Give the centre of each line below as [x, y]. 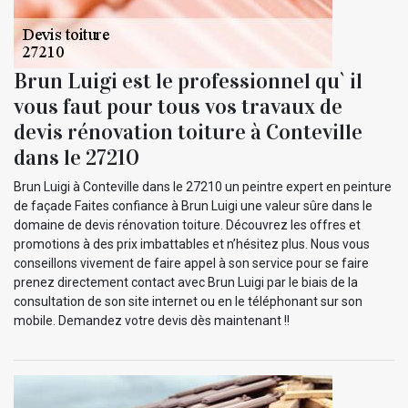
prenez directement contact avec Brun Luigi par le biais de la [186, 282]
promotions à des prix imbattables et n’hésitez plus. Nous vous [192, 244]
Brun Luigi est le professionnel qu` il [188, 81]
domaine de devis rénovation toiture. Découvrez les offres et [187, 224]
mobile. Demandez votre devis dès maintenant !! [152, 320]
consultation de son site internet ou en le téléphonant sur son [188, 301]
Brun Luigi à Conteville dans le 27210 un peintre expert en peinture [203, 186]
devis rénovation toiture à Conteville [188, 132]
